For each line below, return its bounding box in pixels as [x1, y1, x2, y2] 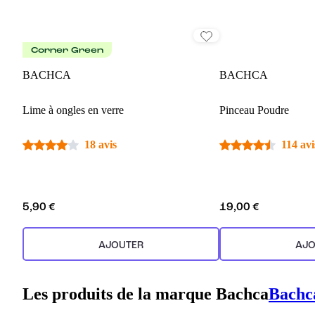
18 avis [84, 139, 117, 151]
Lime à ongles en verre [22, 104, 124, 117]
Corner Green [31, 46, 103, 56]
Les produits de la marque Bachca [22, 284, 269, 303]
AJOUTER [98, 240, 143, 251]
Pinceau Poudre [219, 104, 289, 117]
